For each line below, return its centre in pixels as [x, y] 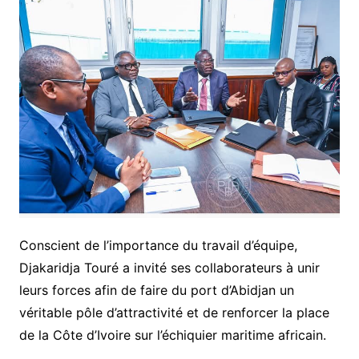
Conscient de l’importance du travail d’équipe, [158, 245]
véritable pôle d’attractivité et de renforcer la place [174, 312]
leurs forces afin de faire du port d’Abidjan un [156, 290]
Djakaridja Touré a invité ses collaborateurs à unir [169, 267]
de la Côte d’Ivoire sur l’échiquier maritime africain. [172, 335]
